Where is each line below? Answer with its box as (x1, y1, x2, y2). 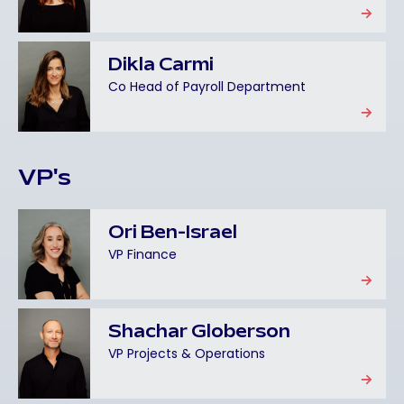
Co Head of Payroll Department (108, 78, 306, 96)
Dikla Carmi (108, 58, 214, 74)
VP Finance (108, 245, 177, 263)
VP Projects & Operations (108, 344, 265, 363)
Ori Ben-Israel (108, 225, 237, 242)
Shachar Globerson (108, 325, 290, 341)
